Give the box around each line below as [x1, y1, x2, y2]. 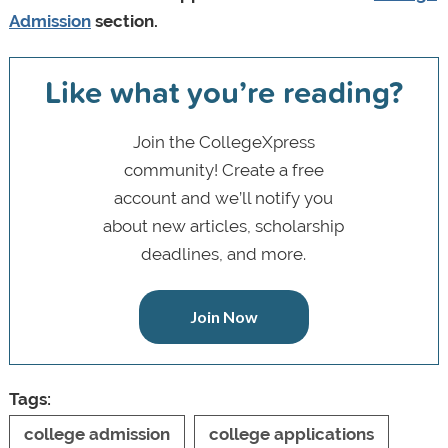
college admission [23, 423, 170, 444]
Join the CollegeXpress [132, 131, 315, 152]
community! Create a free [123, 159, 324, 180]
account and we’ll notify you [114, 187, 334, 208]
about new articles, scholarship [103, 215, 345, 236]
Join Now [189, 306, 258, 326]
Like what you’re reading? [44, 69, 403, 115]
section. [90, 11, 158, 32]
